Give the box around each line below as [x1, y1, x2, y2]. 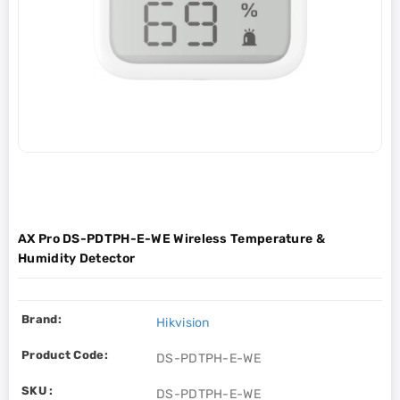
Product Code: [21, 348, 108, 362]
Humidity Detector [18, 251, 136, 266]
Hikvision [156, 315, 210, 330]
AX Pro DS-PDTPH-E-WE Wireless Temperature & [18, 231, 325, 246]
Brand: [21, 312, 62, 326]
